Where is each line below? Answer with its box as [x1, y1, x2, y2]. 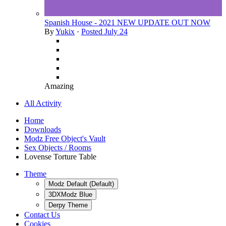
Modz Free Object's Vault [24, 134, 105, 143]
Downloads [24, 125, 61, 134]
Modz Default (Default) [48, 180, 114, 188]
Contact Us [24, 210, 60, 219]
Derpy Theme [48, 201, 88, 209]
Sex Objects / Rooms [24, 143, 91, 152]
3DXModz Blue [48, 191, 92, 199]
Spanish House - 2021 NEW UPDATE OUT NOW [44, 18, 210, 27]
